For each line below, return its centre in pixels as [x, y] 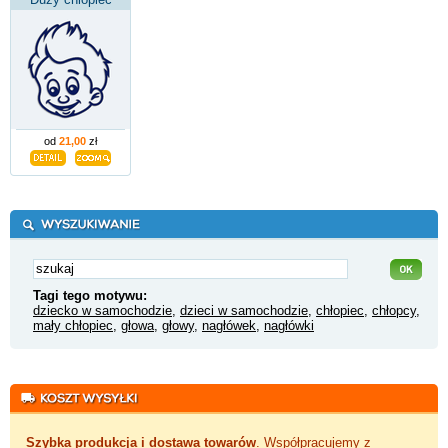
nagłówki [289, 325]
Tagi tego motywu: [90, 295]
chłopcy [394, 310]
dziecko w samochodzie [102, 310]
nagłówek [229, 325]
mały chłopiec [73, 325]
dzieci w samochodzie [244, 310]
